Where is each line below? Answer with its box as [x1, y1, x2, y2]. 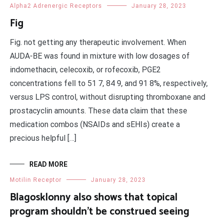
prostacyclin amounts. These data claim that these [10, 106, 187, 115]
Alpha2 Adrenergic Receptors [10, 2, 102, 9]
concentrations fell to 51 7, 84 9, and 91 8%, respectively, [10, 79, 208, 88]
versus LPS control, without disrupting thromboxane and [10, 92, 205, 102]
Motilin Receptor [10, 176, 62, 183]
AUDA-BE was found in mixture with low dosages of [10, 51, 190, 61]
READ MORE [29, 160, 67, 168]
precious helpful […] [10, 133, 76, 143]
